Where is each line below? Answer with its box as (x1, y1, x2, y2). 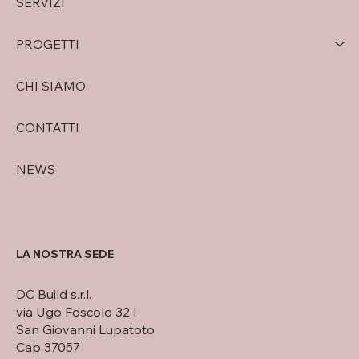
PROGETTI (16, 35, 79, 52)
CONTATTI (16, 119, 79, 135)
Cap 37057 (16, 339, 80, 356)
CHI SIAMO (16, 77, 86, 94)
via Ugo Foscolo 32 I (16, 304, 137, 321)
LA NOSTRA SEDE (16, 247, 114, 262)
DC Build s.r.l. (16, 286, 91, 303)
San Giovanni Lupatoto (16, 321, 158, 338)
